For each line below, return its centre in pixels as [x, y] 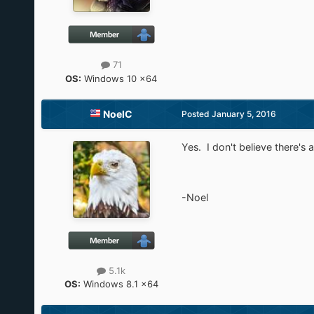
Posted [196, 114]
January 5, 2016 [244, 114]
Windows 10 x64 [120, 78]
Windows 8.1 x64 [119, 284]
